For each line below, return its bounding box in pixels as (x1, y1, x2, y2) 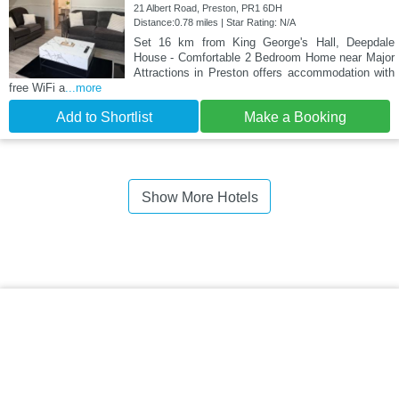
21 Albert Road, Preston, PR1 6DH (133, 2, 282, 13)
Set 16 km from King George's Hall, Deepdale (133, 35, 395, 49)
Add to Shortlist (55, 109, 152, 125)
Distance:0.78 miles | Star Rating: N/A (133, 16, 296, 28)
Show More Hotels (141, 189, 258, 205)
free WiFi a (9, 80, 65, 94)
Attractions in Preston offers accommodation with (133, 65, 395, 79)
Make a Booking (244, 109, 346, 125)
